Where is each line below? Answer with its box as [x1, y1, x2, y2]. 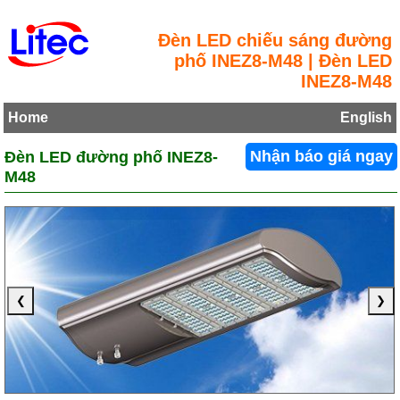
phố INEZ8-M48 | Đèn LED [173, 51, 392, 71]
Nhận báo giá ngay [249, 147, 393, 165]
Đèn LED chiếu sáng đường [157, 30, 392, 50]
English [339, 110, 392, 125]
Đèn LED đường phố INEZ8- [4, 147, 219, 166]
